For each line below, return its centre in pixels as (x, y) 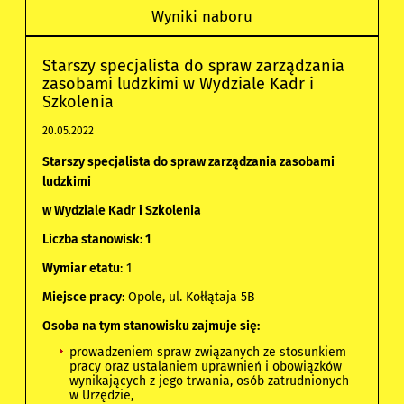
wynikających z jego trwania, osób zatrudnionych (210, 381)
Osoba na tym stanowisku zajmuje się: (151, 326)
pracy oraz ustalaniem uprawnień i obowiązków (206, 367)
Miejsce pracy (83, 298)
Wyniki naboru (202, 17)
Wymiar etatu (82, 269)
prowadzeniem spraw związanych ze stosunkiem (208, 353)
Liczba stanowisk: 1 (97, 240)
